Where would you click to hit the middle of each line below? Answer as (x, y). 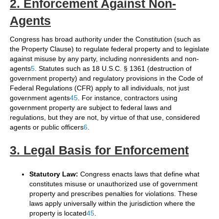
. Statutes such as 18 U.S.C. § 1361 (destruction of (113, 69)
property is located (58, 213)
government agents (40, 98)
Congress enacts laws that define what (139, 174)
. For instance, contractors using (128, 98)
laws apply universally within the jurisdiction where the (112, 204)
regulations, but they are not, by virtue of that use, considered (105, 118)
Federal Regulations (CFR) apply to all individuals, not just (99, 88)
